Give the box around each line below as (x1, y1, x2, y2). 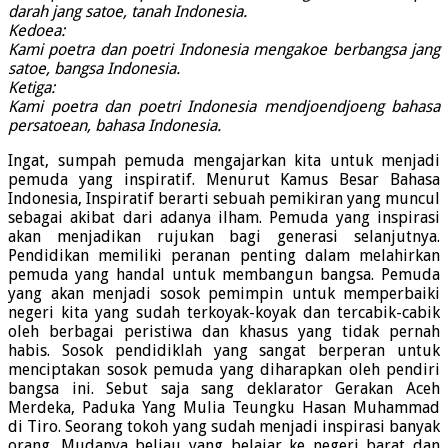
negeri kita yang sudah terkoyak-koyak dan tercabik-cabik (8, 303, 440, 323)
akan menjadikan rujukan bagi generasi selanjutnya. (8, 227, 440, 247)
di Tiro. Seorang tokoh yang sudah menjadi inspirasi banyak (8, 417, 440, 437)
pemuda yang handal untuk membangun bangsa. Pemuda (8, 265, 440, 285)
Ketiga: (8, 78, 55, 98)
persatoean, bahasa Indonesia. (8, 116, 221, 136)
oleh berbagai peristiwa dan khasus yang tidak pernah (8, 322, 440, 342)
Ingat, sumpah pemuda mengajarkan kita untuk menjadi (8, 151, 440, 171)
